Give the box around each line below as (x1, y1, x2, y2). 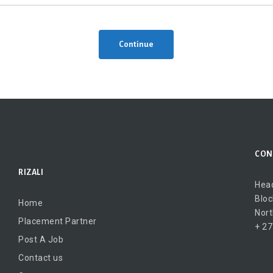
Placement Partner (18, 216, 97, 226)
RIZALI (18, 168, 43, 177)
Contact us (18, 252, 63, 263)
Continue (118, 40, 154, 49)
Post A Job (18, 234, 63, 244)
